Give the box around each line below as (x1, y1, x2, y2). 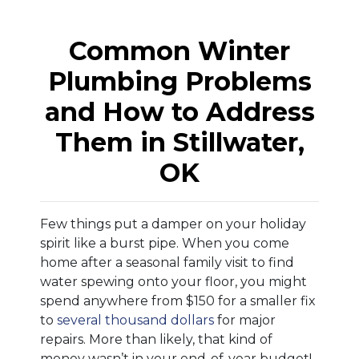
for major (214, 312, 276, 328)
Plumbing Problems (47, 65, 312, 97)
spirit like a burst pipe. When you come (40, 235, 289, 251)
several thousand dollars (57, 312, 214, 328)
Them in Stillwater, (54, 126, 305, 158)
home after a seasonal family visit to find (40, 254, 294, 270)
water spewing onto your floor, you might (40, 273, 307, 289)
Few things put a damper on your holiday (40, 216, 306, 232)
